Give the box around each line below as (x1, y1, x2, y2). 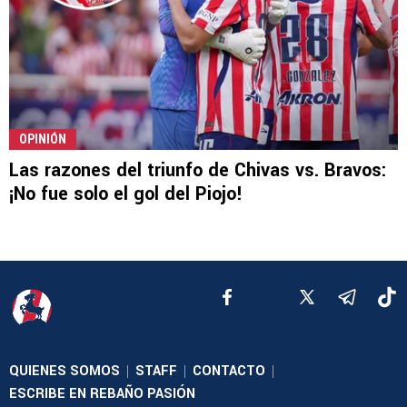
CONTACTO (193, 362, 265, 382)
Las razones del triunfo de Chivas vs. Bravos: (9, 157, 387, 184)
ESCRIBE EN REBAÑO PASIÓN (9, 384, 195, 404)
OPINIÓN (19, 132, 66, 147)
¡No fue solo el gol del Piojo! (9, 181, 243, 208)
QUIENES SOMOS (9, 362, 120, 382)
